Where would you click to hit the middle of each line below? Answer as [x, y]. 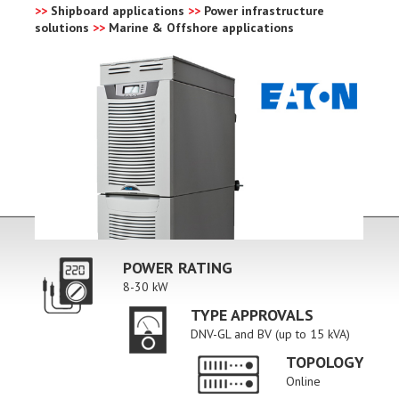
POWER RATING [178, 268]
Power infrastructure [262, 10]
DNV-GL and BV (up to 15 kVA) [270, 334]
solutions [64, 27]
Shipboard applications [118, 10]
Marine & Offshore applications [199, 27]
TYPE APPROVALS [252, 315]
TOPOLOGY [325, 362]
